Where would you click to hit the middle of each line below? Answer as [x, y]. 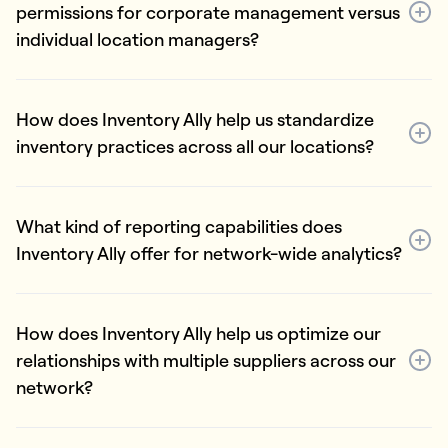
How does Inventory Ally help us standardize [195, 119]
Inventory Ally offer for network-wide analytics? [209, 253]
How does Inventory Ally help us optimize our [198, 333]
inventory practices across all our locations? [195, 146]
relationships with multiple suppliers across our [206, 360]
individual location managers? [137, 39]
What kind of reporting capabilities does [179, 226]
